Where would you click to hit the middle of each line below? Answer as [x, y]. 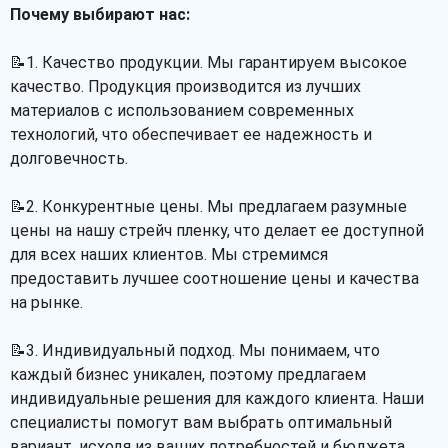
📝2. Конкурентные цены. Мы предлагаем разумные [208, 206]
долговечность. [69, 158]
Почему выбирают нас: [100, 14]
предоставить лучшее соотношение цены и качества [214, 278]
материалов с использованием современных [182, 110]
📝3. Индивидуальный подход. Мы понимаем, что [195, 350]
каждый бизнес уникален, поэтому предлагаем [188, 374]
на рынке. [46, 302]
